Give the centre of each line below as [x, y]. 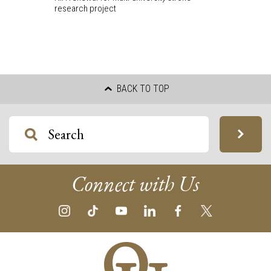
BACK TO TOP [142, 88]
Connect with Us [135, 183]
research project [85, 8]
